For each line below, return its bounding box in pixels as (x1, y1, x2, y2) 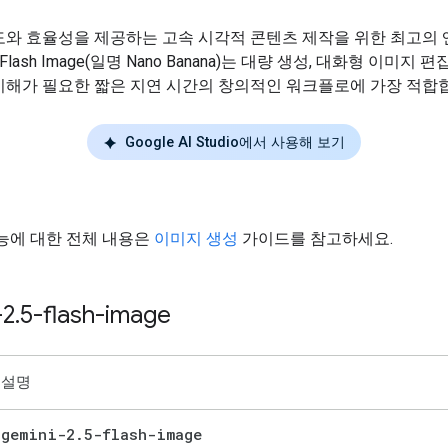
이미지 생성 (154, 229, 238, 249)
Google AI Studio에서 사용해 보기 (125, 133, 345, 151)
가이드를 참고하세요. (238, 229, 393, 249)
